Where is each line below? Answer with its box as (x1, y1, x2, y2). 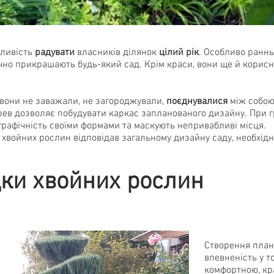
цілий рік (159, 46, 199, 59)
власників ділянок (75, 46, 159, 59)
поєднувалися (166, 95, 228, 108)
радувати (35, 46, 75, 59)
